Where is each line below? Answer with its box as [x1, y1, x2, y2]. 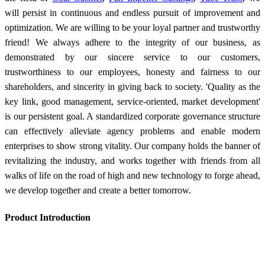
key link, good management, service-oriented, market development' [5, 96, 260, 106]
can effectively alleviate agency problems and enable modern [5, 125, 260, 136]
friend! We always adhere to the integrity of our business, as [5, 37, 260, 47]
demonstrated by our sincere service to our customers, [5, 51, 260, 62]
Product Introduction [5, 212, 91, 222]
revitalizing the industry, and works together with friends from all [5, 155, 260, 166]
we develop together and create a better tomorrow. [5, 185, 191, 195]
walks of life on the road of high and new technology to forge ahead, [5, 170, 260, 180]
